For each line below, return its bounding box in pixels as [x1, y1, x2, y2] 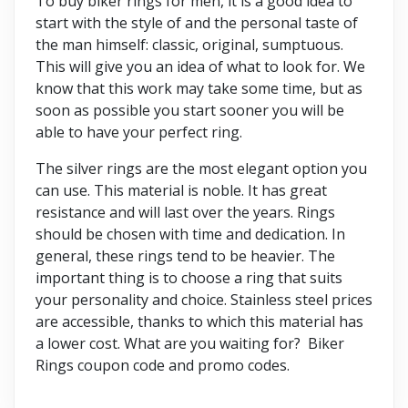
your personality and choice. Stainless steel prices [36, 289, 372, 310]
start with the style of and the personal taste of [36, 12, 358, 33]
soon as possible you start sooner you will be [36, 99, 344, 120]
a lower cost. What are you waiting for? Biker [36, 332, 344, 353]
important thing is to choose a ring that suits [36, 267, 342, 288]
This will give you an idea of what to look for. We [36, 56, 365, 76]
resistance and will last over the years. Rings [36, 201, 335, 222]
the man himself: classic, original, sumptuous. [36, 34, 343, 55]
